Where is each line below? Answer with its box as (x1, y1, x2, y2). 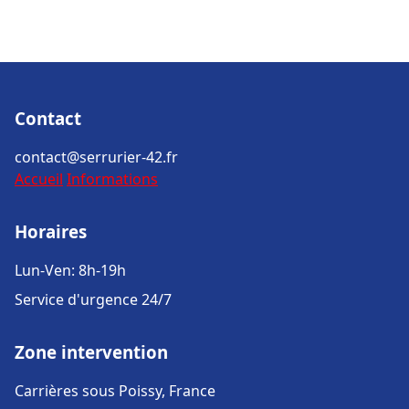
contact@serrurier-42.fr (15, 147, 178, 167)
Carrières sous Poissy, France (15, 381, 215, 401)
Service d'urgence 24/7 (15, 289, 172, 309)
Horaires (15, 220, 87, 243)
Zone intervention (15, 341, 168, 363)
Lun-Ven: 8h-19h (15, 260, 126, 280)
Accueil (15, 169, 63, 189)
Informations (67, 169, 158, 189)
